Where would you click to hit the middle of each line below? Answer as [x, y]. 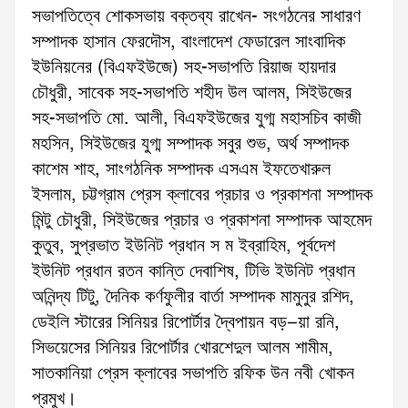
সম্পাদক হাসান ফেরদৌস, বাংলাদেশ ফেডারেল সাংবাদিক [189, 42]
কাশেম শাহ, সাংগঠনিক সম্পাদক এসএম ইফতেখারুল [181, 170]
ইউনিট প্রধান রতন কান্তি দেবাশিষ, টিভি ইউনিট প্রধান [194, 272]
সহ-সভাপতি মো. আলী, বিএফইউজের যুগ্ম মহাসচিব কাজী [197, 119]
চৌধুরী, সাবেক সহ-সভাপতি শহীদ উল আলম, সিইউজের [192, 93]
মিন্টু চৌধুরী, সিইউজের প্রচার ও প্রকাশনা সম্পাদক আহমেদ [202, 221]
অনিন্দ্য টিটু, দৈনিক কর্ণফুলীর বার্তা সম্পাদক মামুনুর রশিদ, [193, 297]
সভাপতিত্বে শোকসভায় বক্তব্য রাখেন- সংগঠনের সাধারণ [196, 17]
